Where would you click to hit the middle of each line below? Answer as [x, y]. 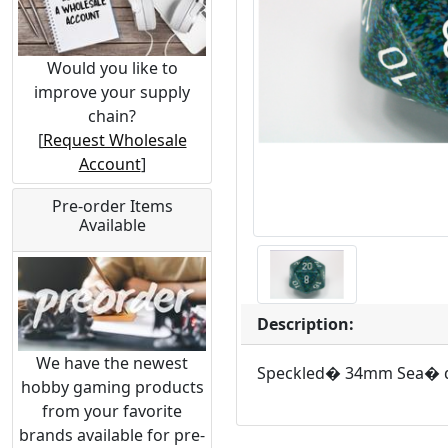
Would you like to [112, 68]
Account [109, 164]
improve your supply [112, 92]
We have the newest [112, 362]
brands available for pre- [112, 434]
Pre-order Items [112, 206]
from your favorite [112, 410]
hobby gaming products [112, 386]
